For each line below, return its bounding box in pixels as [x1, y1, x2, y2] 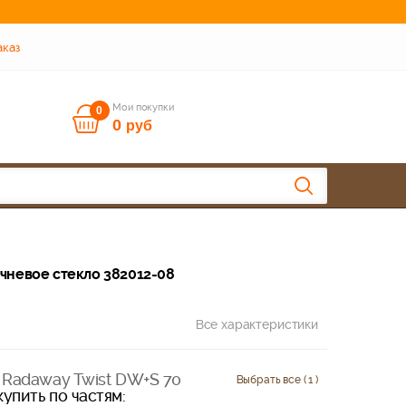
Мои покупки [112, 101, 174, 113]
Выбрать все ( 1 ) [236, 372, 318, 386]
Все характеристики [195, 316, 318, 332]
